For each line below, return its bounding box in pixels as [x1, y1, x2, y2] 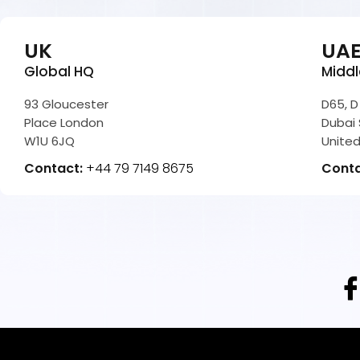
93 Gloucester [24, 95, 108, 112]
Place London [24, 113, 104, 131]
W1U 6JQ [24, 132, 75, 149]
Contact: [24, 158, 86, 178]
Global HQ [24, 61, 94, 81]
